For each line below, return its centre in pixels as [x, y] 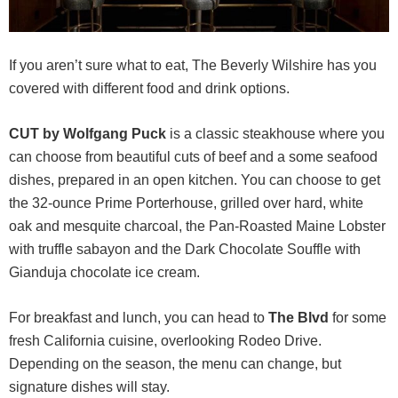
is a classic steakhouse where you [275, 134]
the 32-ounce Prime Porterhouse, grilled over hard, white [186, 203]
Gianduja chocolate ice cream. [104, 273]
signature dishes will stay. [89, 387]
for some [359, 318]
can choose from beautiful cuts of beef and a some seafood [193, 157]
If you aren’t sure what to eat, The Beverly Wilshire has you [193, 66]
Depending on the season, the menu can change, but [175, 364]
